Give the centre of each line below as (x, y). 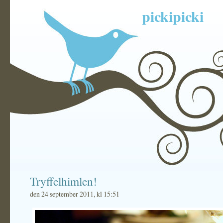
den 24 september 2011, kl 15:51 (75, 194)
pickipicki (173, 16)
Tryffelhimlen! (63, 181)
